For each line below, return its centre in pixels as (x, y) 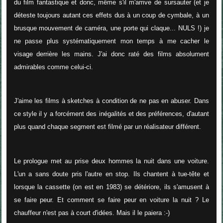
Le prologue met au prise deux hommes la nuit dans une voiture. (111, 161)
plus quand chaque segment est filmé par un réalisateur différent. (107, 127)
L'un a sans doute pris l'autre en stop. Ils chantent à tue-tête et (111, 174)
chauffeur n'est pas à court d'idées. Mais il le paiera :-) (92, 213)
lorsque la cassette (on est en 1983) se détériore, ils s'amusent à (111, 187)
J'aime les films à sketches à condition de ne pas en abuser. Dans (111, 101)
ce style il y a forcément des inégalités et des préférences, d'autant (111, 114)
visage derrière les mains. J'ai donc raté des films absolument (111, 54)
